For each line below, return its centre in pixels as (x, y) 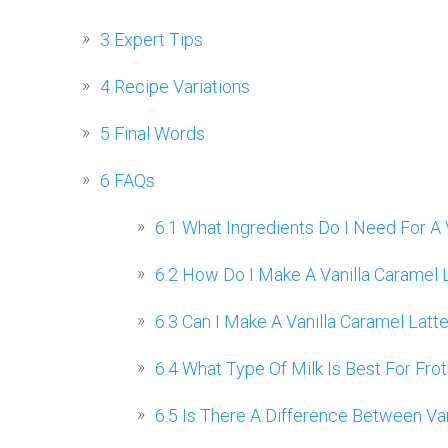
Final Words (157, 134)
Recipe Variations (180, 87)
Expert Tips (156, 40)
